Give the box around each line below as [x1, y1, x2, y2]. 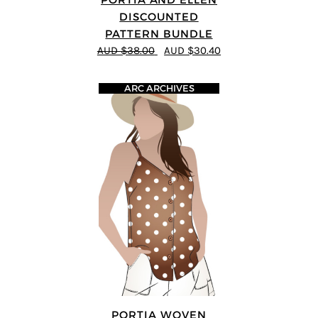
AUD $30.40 [164, 44, 221, 57]
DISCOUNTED [119, 9, 199, 23]
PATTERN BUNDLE [105, 26, 213, 40]
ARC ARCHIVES [124, 83, 194, 94]
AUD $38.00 [97, 44, 155, 57]
